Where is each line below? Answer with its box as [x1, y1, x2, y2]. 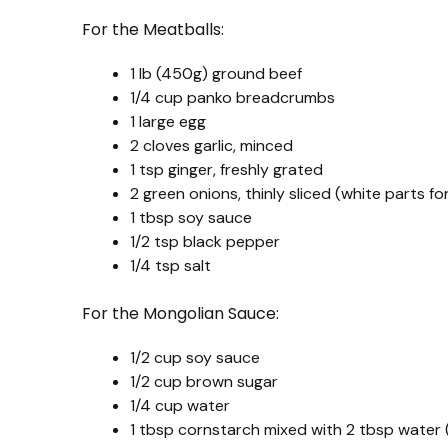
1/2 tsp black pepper [130, 230, 280, 252]
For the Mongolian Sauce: [82, 301, 279, 325]
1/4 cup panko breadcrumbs [130, 86, 335, 108]
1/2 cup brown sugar [130, 370, 278, 392]
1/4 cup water [130, 394, 230, 416]
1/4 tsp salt [130, 254, 211, 276]
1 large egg [130, 110, 206, 132]
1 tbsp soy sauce [130, 206, 252, 228]
